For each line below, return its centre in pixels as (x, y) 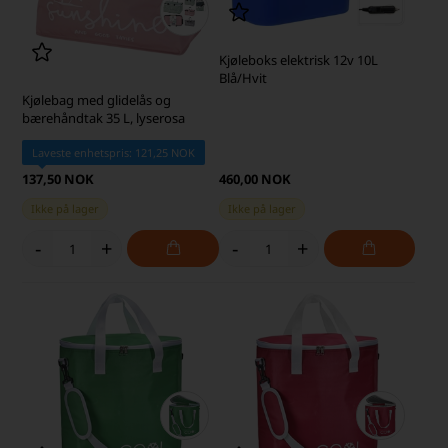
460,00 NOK (254, 179)
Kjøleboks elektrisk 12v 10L (298, 59)
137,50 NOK (58, 179)
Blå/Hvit (242, 77)
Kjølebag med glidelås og (97, 100)
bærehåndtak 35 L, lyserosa (104, 118)
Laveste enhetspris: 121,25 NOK (114, 153)
